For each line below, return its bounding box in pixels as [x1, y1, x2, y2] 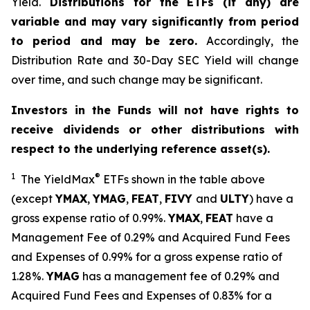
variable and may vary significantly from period [11, 15, 299, 28]
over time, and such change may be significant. [11, 73, 262, 86]
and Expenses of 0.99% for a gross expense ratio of [11, 250, 282, 264]
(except [11, 192, 55, 206]
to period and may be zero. [11, 34, 198, 48]
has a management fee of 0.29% [80, 269, 258, 283]
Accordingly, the [197, 34, 300, 48]
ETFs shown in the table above [100, 172, 265, 186]
